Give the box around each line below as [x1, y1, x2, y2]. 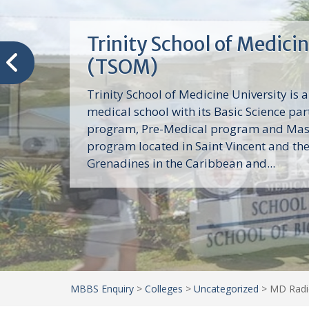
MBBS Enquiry [70, 282, 134, 295]
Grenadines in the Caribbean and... [86, 155, 275, 172]
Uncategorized [194, 282, 259, 295]
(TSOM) [86, 54, 158, 80]
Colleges [145, 282, 183, 295]
